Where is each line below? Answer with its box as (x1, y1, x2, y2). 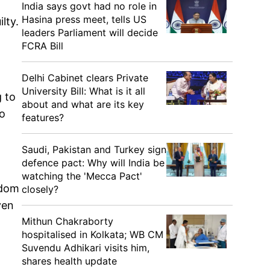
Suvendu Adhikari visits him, (22, 242, 149, 254)
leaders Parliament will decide (22, 27, 158, 39)
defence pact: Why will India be (22, 157, 165, 169)
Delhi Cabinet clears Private (22, 72, 148, 84)
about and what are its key (22, 98, 144, 110)
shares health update (22, 255, 117, 267)
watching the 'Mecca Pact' (22, 170, 142, 182)
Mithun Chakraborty (22, 215, 113, 227)
